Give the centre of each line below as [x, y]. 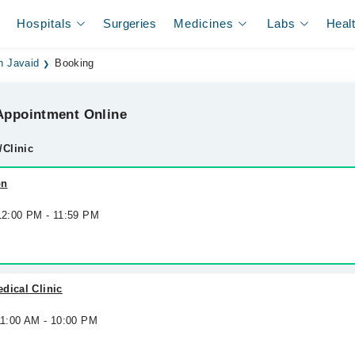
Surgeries [130, 23]
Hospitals [45, 23]
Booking [74, 63]
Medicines [204, 23]
